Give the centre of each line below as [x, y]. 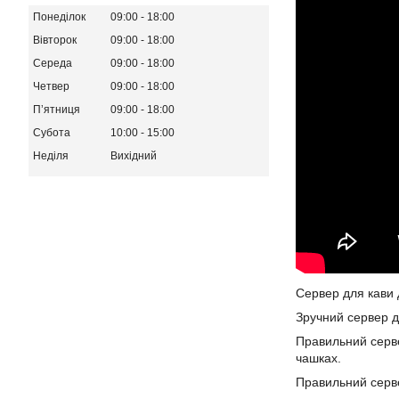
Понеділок [59, 16]
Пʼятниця [57, 109]
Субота [52, 132]
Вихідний [134, 155]
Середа [53, 63]
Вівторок [55, 40]
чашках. [318, 358]
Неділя [51, 155]
